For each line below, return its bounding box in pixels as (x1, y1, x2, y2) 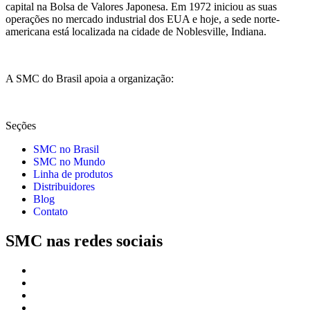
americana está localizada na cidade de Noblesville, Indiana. (6, 26, 266, 38)
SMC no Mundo (33, 156, 105, 168)
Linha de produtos (33, 168, 113, 181)
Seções (6, 120, 36, 132)
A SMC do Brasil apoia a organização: (6, 73, 174, 85)
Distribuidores (33, 181, 95, 193)
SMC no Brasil (33, 143, 99, 156)
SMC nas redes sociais (6, 232, 163, 250)
